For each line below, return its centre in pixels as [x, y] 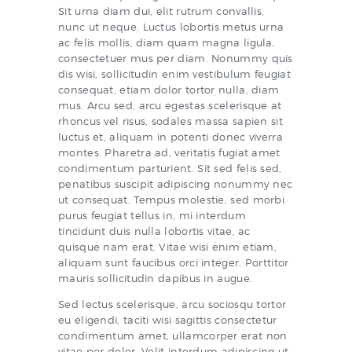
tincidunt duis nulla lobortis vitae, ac [154, 231]
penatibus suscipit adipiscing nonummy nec [176, 184]
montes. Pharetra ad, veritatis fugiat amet [169, 153]
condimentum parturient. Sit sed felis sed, [170, 169]
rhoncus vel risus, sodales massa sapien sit [170, 121]
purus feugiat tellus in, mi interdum [152, 216]
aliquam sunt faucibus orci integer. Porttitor [174, 263]
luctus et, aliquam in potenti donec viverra [170, 137]
